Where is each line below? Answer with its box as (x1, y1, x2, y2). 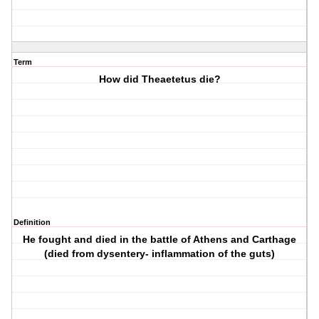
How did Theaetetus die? (98, 73, 221, 85)
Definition (14, 218, 51, 227)
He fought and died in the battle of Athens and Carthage (23, 234, 297, 246)
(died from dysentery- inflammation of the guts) (44, 248, 276, 260)
